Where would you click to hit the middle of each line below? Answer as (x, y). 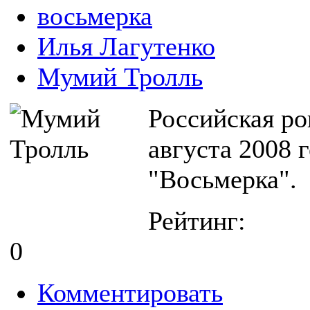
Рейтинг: (197, 221)
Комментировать (130, 293)
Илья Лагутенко (126, 47)
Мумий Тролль (120, 77)
